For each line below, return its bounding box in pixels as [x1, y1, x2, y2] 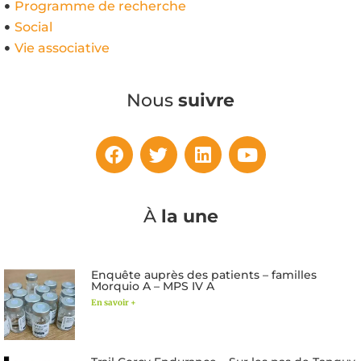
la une [160, 205, 218, 228]
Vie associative [14, 39, 110, 56]
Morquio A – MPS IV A [90, 279, 214, 293]
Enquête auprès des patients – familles [90, 268, 317, 282]
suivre [178, 89, 234, 112]
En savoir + [90, 297, 136, 308]
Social [14, 19, 52, 35]
